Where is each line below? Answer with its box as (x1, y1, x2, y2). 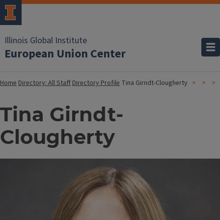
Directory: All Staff (18, 78, 71, 88)
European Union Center (4, 45, 126, 62)
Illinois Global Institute (4, 34, 87, 47)
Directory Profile (72, 78, 120, 88)
